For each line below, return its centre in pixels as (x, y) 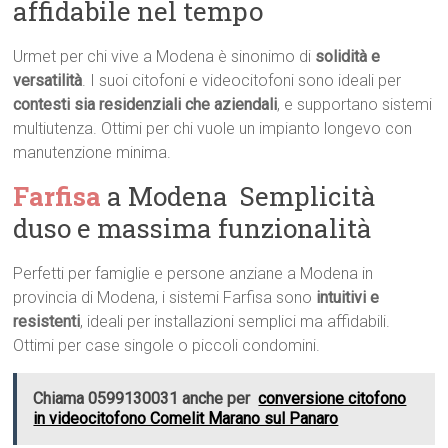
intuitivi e (348, 298)
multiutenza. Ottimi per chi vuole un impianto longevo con (213, 129)
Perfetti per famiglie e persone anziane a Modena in (193, 274)
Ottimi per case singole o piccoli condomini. (167, 346)
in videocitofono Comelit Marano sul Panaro (186, 419)
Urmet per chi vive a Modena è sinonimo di (164, 57)
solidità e (348, 57)
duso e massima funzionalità (193, 228)
